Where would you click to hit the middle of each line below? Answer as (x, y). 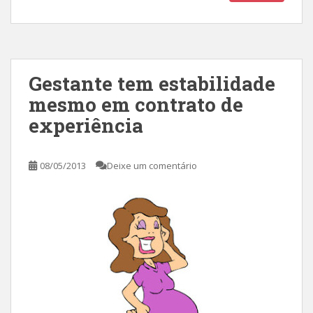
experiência (86, 125)
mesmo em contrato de (136, 104)
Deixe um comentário (152, 165)
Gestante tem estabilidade (152, 83)
